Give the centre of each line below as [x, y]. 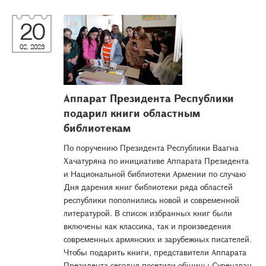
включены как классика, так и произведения [147, 226]
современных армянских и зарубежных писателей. [158, 239]
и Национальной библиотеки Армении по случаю [155, 174]
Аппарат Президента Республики [149, 98]
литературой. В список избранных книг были [148, 213]
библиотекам [97, 128]
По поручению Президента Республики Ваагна [151, 148]
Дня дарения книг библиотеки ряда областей [148, 187]
